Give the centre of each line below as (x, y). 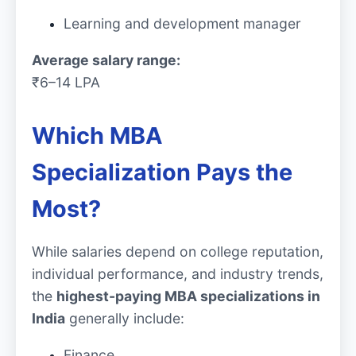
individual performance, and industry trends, (178, 274)
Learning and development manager (182, 24)
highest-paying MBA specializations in (188, 296)
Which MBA (97, 135)
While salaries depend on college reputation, (178, 252)
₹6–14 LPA (66, 82)
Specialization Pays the (162, 172)
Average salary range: (106, 60)
